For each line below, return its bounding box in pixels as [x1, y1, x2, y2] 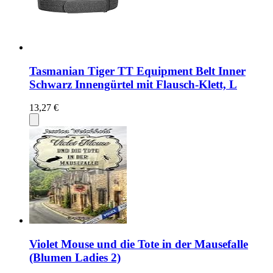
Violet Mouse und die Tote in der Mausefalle [29, 238, 248, 251]
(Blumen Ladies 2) [29, 251, 121, 264]
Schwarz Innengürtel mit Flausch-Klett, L [29, 77, 237, 91]
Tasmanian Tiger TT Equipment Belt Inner [29, 64, 246, 77]
